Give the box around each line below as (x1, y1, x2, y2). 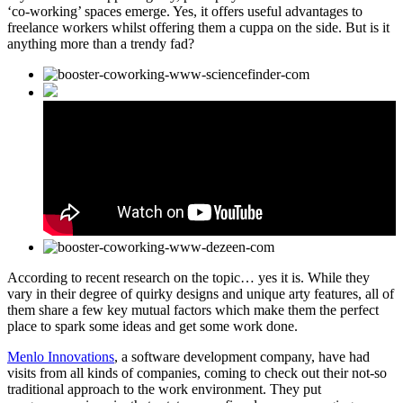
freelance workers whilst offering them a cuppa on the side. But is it (7, 19, 390, 35)
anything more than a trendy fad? (7, 35, 194, 51)
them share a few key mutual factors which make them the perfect (7, 301, 379, 318)
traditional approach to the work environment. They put (7, 381, 321, 397)
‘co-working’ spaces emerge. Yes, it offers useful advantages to (7, 3, 363, 19)
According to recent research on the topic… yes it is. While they (7, 269, 370, 285)
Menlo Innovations (7, 348, 114, 364)
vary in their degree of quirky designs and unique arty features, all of (7, 285, 394, 301)
